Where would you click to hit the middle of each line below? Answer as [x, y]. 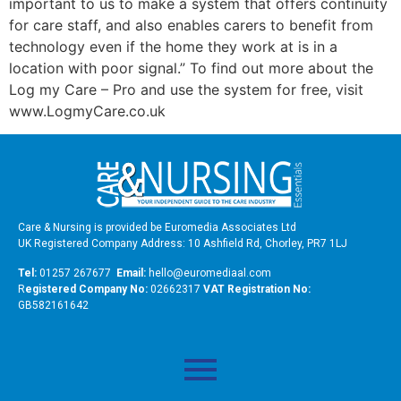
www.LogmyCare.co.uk [87, 111]
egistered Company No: [86, 289]
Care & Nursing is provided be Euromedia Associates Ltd [157, 228]
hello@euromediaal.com [209, 273]
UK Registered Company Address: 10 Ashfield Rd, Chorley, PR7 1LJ [183, 244]
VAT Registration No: [257, 289]
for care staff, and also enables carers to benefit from [191, 25]
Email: [131, 273]
